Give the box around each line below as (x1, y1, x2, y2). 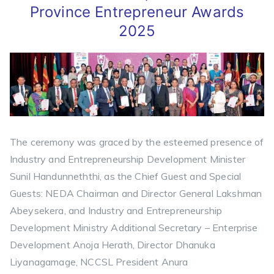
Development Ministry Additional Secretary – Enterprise (10, 221, 258, 234)
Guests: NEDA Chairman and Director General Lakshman (10, 187, 262, 199)
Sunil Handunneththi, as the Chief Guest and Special (10, 169, 242, 182)
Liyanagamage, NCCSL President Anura (10, 255, 188, 268)
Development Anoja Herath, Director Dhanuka (10, 238, 215, 251)
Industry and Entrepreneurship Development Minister (10, 152, 246, 165)
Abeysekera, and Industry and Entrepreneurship (10, 204, 223, 217)
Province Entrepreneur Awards (29, 2, 245, 21)
